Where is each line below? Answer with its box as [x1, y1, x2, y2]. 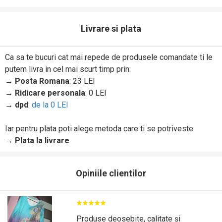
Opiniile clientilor [76, 168, 146, 178]
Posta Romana [15, 76, 69, 86]
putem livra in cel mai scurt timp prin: [5, 64, 131, 74]
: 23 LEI [69, 76, 95, 86]
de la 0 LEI [32, 100, 68, 110]
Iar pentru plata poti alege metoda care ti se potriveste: [5, 124, 195, 133]
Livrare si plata [81, 23, 141, 34]
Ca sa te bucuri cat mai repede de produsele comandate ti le [5, 53, 213, 62]
